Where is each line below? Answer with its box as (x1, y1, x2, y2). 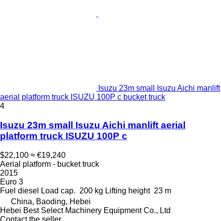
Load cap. (41, 186, 75, 195)
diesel (18, 186, 39, 195)
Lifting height (105, 186, 150, 195)
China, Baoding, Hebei (11, 197, 91, 206)
